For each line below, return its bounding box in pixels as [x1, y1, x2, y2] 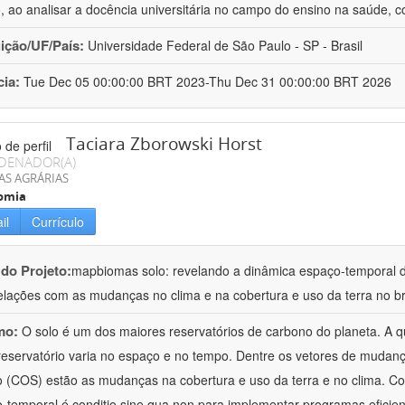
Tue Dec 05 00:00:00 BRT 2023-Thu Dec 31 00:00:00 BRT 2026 [24, 72, 391, 91]
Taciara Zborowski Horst [66, 132, 262, 156]
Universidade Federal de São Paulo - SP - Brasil [88, 36, 363, 55]
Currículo [32, 212, 84, 231]
